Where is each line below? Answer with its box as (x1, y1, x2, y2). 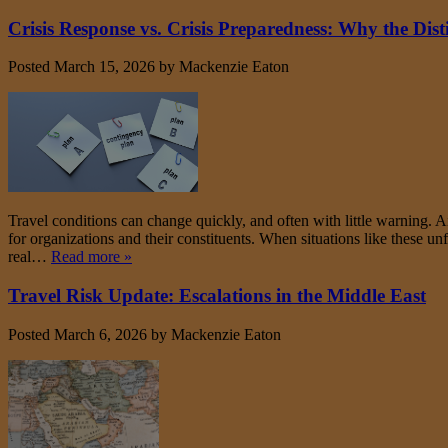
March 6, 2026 (54, 325, 147, 343)
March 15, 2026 (54, 58, 155, 76)
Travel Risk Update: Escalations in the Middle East (8, 284, 426, 306)
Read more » (51, 248, 132, 266)
